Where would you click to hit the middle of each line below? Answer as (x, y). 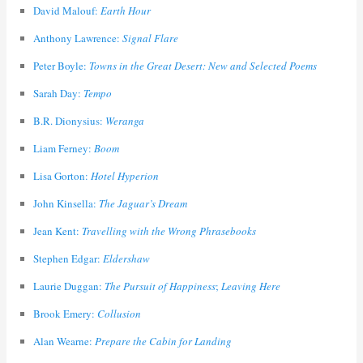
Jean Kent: (57, 231)
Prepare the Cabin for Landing (163, 342)
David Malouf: (66, 11)
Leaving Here (250, 286)
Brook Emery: (65, 314)
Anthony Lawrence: (77, 38)
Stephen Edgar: (68, 259)
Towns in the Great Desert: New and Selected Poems (203, 66)
